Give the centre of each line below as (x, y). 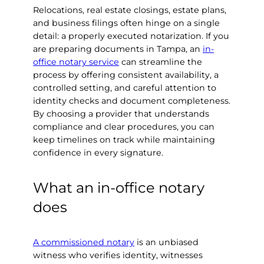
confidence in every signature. (98, 152)
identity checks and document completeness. (132, 100)
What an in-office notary (119, 187)
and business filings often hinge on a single (126, 23)
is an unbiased (166, 242)
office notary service (76, 62)
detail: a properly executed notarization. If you (131, 36)
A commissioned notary (84, 242)
